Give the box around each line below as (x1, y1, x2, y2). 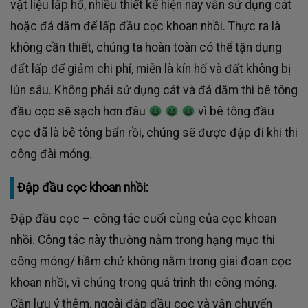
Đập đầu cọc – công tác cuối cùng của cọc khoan (10, 212, 276, 226)
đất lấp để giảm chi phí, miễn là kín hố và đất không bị (10, 62, 291, 76)
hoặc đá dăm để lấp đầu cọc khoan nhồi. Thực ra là (10, 19, 280, 34)
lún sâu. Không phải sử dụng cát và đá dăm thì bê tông (10, 83, 298, 98)
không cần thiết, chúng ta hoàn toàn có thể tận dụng (10, 41, 282, 55)
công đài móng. (10, 147, 92, 162)
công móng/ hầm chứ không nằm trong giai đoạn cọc (10, 254, 291, 269)
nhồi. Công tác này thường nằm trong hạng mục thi (10, 233, 275, 247)
